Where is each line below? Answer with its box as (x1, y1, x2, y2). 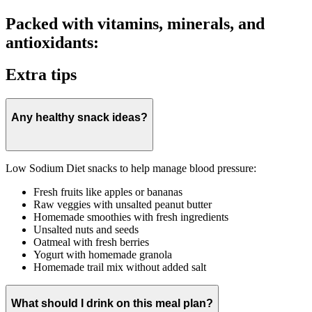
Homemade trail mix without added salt (33, 260, 206, 273)
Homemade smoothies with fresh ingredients (33, 210, 228, 223)
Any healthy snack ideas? (11, 111, 148, 123)
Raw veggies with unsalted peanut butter (33, 198, 212, 210)
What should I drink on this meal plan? (11, 297, 213, 310)
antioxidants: (6, 33, 99, 52)
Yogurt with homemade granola (33, 248, 172, 260)
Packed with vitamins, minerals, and (6, 14, 265, 33)
